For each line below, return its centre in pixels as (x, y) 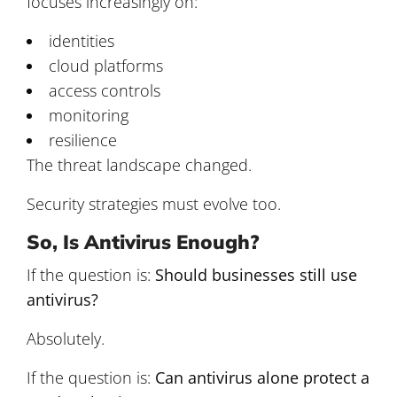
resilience (83, 140)
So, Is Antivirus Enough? (143, 241)
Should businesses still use (256, 274)
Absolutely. (66, 338)
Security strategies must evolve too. (154, 203)
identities (82, 40)
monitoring (89, 115)
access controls (105, 90)
